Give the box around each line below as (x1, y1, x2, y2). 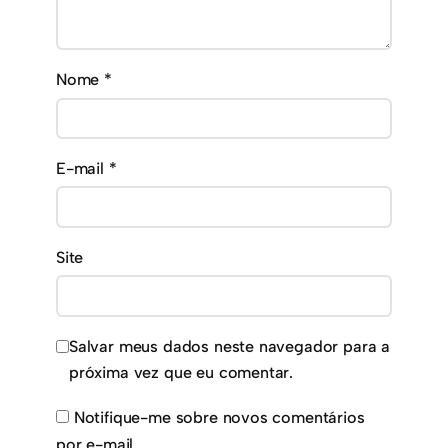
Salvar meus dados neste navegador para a (69, 337, 391, 357)
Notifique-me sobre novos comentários (73, 407, 365, 427)
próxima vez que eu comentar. (69, 363, 294, 383)
